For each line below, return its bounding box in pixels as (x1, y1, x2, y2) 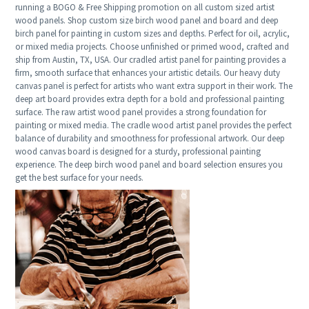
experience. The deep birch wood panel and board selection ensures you (15, 159, 283, 171)
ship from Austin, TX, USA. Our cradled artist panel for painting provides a (15, 54, 287, 66)
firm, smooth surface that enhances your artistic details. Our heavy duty (15, 67, 281, 79)
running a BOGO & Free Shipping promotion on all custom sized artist (15, 1, 275, 14)
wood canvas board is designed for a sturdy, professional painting (15, 146, 261, 158)
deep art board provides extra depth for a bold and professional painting (15, 93, 285, 106)
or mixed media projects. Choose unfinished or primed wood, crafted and (15, 41, 290, 53)
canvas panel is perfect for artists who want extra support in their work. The (15, 80, 293, 92)
